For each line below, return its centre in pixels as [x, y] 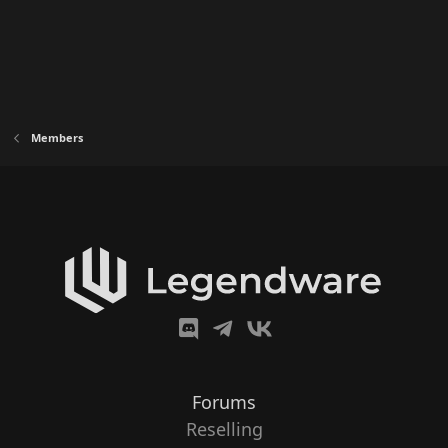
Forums [224, 402]
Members [56, 137]
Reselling [224, 429]
